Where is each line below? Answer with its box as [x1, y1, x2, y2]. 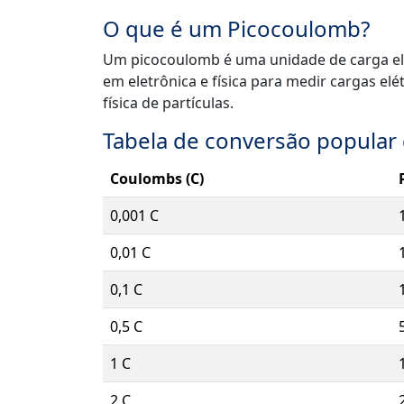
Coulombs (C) [110, 169, 204, 189]
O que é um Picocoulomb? [103, 14, 370, 44]
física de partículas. [103, 93, 234, 114]
